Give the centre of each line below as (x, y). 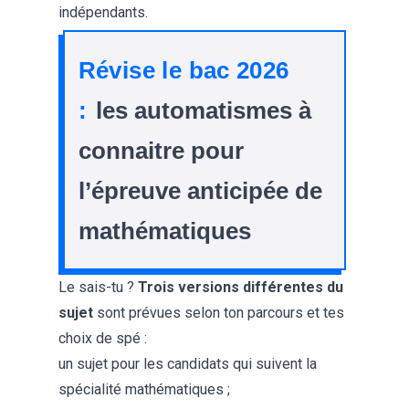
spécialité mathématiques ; (144, 390)
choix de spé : (103, 339)
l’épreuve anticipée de (200, 190)
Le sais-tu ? (98, 288)
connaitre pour (161, 150)
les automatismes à (203, 110)
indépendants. (105, 13)
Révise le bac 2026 (184, 70)
